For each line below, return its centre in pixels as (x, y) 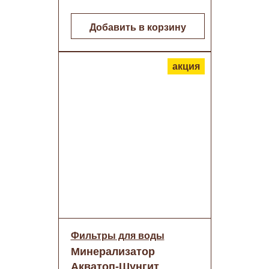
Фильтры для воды (117, 236)
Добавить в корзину (138, 27)
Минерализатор (113, 252)
